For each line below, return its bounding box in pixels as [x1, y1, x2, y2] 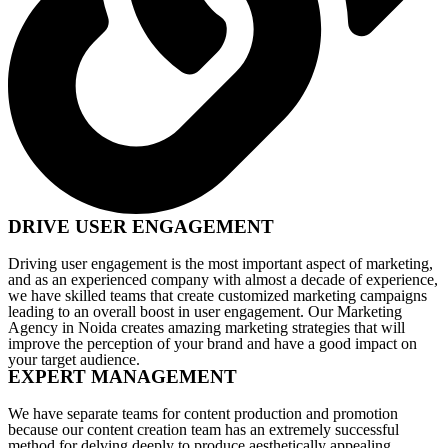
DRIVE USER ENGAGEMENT [8, 216, 274, 237]
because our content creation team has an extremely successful [8, 421, 399, 438]
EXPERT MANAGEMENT [8, 366, 237, 387]
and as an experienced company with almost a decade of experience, [8, 271, 438, 288]
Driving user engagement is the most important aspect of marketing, [8, 255, 433, 272]
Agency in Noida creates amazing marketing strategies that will [8, 319, 405, 336]
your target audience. [8, 351, 140, 368]
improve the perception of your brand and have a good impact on [8, 335, 417, 352]
